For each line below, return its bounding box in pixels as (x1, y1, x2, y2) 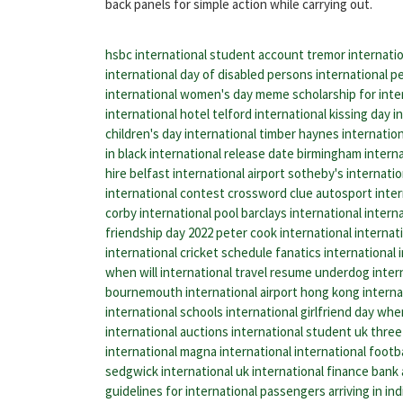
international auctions (105, 322, 228, 340)
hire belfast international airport (105, 164, 285, 182)
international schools (105, 302, 223, 320)
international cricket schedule (105, 243, 273, 261)
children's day (105, 124, 182, 142)
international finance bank (252, 362, 399, 380)
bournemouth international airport (105, 282, 298, 300)
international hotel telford (105, 104, 252, 122)
